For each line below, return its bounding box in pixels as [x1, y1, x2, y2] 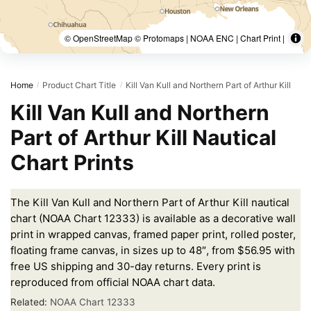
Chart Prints [10, 150, 134, 175]
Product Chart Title [42, 80, 117, 90]
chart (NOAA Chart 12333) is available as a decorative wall [10, 211, 296, 225]
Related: [10, 296, 50, 308]
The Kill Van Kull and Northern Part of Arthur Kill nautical [10, 195, 289, 209]
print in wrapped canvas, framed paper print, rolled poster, [10, 227, 296, 241]
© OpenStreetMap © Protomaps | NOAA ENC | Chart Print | [65, 32, 285, 44]
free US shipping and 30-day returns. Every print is [10, 259, 261, 273]
